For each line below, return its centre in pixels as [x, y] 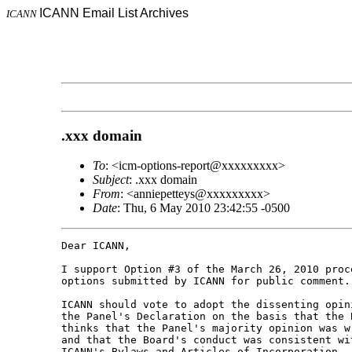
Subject [110, 180]
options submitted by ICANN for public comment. [205, 281]
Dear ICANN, [95, 246]
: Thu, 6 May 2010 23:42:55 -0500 [203, 208]
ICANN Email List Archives [114, 13]
